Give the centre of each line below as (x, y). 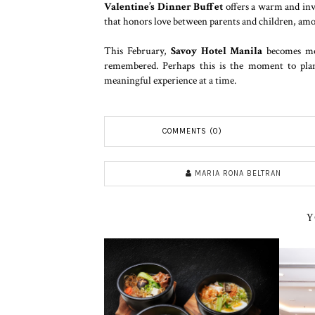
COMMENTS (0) (192, 131)
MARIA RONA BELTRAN (238, 173)
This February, (137, 51)
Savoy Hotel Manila (217, 51)
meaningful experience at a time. (170, 80)
